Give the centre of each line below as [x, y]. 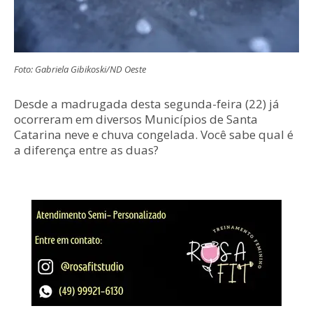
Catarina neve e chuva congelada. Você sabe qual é [154, 135]
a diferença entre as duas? [88, 150]
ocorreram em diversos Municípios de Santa [136, 119]
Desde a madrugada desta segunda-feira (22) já [147, 104]
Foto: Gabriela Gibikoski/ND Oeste [80, 70]
